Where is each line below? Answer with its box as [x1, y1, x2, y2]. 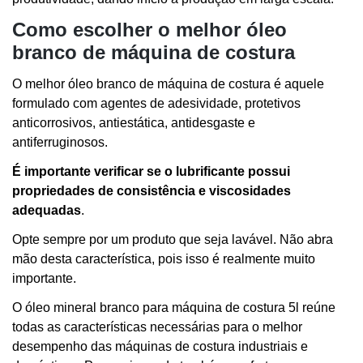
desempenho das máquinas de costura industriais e [12, 339, 308, 353]
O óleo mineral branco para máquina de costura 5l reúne [12, 300, 335, 314]
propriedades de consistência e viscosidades [12, 183, 291, 198]
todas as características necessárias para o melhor [12, 319, 302, 334]
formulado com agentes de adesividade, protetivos [12, 96, 301, 110]
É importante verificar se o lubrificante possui [12, 164, 290, 178]
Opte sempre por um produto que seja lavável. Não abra [12, 232, 333, 246]
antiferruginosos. [12, 135, 108, 149]
